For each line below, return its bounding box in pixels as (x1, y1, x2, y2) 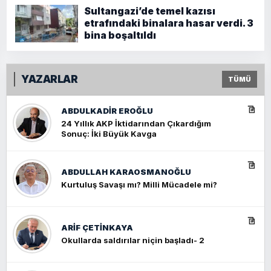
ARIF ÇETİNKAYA (61, 222, 133, 232)
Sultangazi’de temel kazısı (84, 5, 215, 17)
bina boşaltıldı (84, 29, 156, 41)
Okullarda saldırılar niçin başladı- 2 (61, 235, 204, 245)
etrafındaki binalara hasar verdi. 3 (84, 17, 253, 29)
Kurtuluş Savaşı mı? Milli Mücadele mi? (61, 179, 217, 189)
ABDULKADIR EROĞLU (61, 106, 153, 116)
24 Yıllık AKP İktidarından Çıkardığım (61, 119, 211, 129)
